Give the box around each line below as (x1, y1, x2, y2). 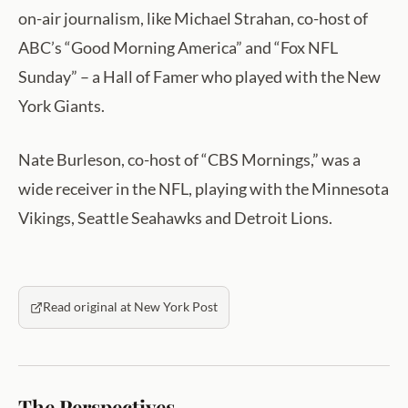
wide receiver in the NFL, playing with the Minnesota (18, 178, 389, 199)
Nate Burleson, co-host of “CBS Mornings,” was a (18, 149, 361, 170)
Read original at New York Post (43, 300, 218, 315)
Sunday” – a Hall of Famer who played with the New (18, 66, 381, 87)
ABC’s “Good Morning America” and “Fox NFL (18, 37, 338, 58)
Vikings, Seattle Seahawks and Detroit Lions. (18, 208, 332, 229)
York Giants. (18, 96, 105, 117)
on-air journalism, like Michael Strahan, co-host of (18, 8, 368, 29)
